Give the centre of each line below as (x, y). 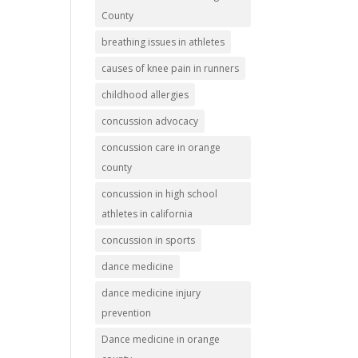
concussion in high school (160, 194)
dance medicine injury (151, 293)
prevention (127, 313)
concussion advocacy (150, 121)
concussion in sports (149, 241)
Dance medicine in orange (161, 340)
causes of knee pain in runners (171, 69)
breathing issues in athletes (163, 42)
